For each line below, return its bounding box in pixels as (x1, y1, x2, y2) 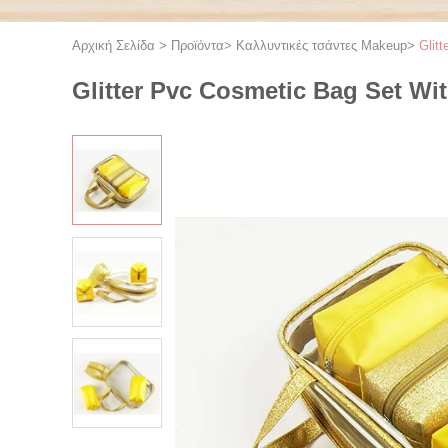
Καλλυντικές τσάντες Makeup (236, 38, 407, 53)
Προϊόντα (171, 38, 224, 53)
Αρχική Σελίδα (72, 38, 155, 53)
